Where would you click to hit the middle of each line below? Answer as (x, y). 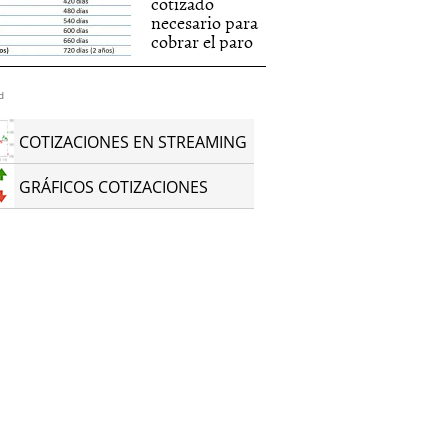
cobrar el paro (202, 41)
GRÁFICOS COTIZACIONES (114, 187)
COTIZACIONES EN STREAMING (133, 142)
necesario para (205, 22)
